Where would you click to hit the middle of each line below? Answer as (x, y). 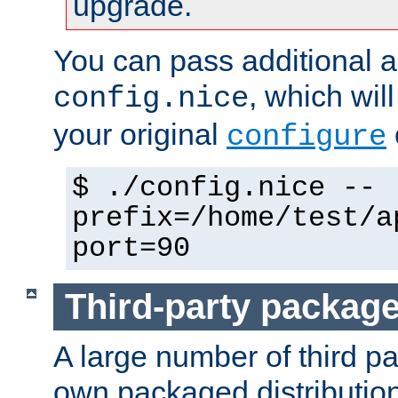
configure (306, 137)
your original (140, 135)
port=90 (131, 249)
